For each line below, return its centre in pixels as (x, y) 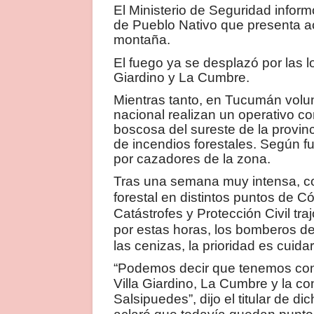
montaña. (142, 40)
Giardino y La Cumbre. (182, 77)
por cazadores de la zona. (192, 158)
